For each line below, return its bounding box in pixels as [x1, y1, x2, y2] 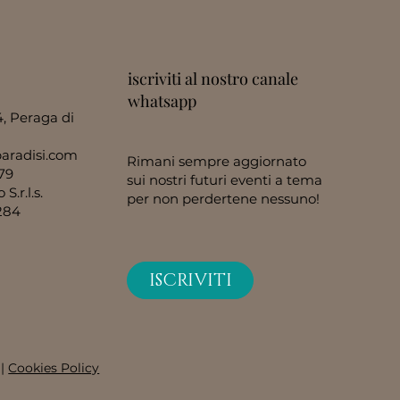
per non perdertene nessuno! [127, 189, 324, 207]
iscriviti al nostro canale [128, 67, 299, 89]
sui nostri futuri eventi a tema [127, 171, 323, 188]
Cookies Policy [8, 359, 100, 376]
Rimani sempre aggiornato [127, 152, 307, 170]
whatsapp [128, 89, 197, 112]
